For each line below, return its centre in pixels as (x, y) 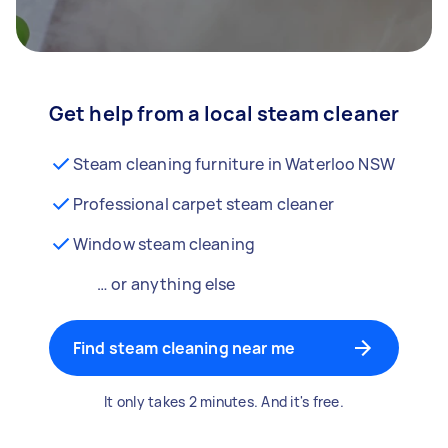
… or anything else (166, 284)
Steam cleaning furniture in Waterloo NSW (233, 164)
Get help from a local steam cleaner (224, 113)
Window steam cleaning (164, 244)
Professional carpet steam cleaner (203, 204)
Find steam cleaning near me (183, 348)
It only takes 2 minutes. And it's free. (224, 401)
